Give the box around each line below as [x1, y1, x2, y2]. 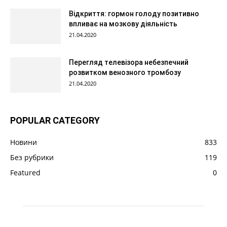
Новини [10, 137, 37, 147]
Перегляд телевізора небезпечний [69, 58, 188, 66]
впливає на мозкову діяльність [69, 20, 177, 28]
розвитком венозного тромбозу [69, 68, 181, 77]
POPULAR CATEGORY [10, 115, 100, 126]
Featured [10, 168, 41, 177]
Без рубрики [10, 153, 54, 162]
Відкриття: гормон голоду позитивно [69, 10, 199, 18]
